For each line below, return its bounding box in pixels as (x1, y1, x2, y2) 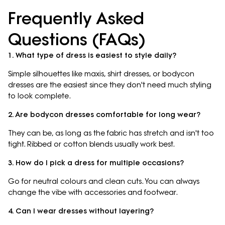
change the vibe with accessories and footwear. (8, 188, 178, 197)
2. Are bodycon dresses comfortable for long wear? (8, 110, 200, 120)
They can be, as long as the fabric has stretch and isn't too (8, 129, 214, 138)
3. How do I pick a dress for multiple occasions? (8, 158, 184, 168)
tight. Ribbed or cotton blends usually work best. (8, 140, 175, 149)
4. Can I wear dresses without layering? (8, 206, 154, 216)
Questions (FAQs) (8, 29, 146, 50)
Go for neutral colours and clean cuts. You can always (8, 177, 199, 186)
